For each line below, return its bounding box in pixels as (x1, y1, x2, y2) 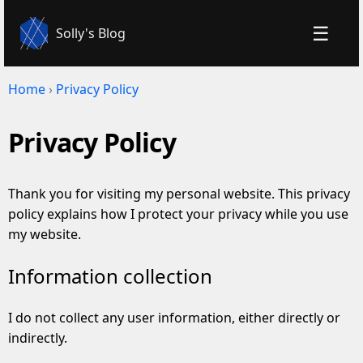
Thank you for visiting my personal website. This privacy (8, 185, 350, 203)
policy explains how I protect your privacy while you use (8, 205, 348, 224)
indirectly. (8, 328, 67, 347)
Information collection (8, 263, 212, 289)
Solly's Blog (56, 23, 126, 42)
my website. (8, 225, 81, 244)
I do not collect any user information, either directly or (8, 308, 340, 327)
